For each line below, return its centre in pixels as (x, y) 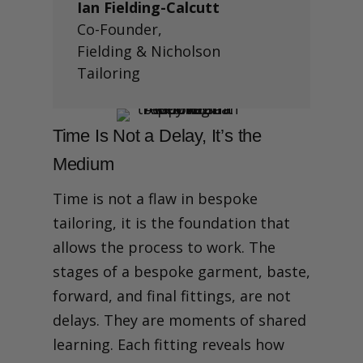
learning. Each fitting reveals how (168, 344)
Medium (83, 164)
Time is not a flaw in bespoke (155, 198)
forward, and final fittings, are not (171, 295)
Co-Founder (117, 29)
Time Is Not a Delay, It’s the (157, 135)
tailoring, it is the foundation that (171, 222)
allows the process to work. (150, 247)
